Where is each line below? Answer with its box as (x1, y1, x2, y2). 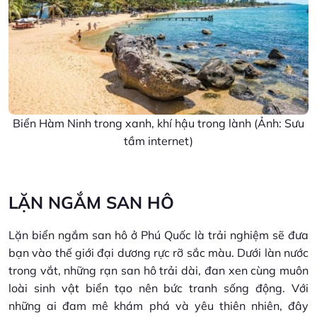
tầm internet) (124, 133, 193, 148)
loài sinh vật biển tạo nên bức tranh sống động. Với (8, 280, 309, 295)
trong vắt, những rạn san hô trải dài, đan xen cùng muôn (8, 263, 309, 277)
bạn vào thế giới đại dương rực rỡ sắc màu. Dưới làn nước (8, 245, 309, 260)
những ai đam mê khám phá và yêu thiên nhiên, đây (8, 298, 309, 313)
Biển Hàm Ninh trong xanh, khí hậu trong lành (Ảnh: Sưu (13, 115, 304, 130)
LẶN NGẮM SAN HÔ (8, 191, 174, 213)
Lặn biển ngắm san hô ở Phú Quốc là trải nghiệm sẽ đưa (8, 227, 309, 242)
